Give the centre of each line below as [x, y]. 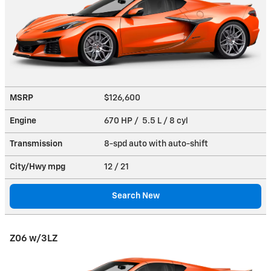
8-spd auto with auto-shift [157, 144]
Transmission [36, 144]
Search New [135, 196]
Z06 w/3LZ [34, 238]
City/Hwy [29, 167]
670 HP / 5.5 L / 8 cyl [147, 121]
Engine [23, 121]
